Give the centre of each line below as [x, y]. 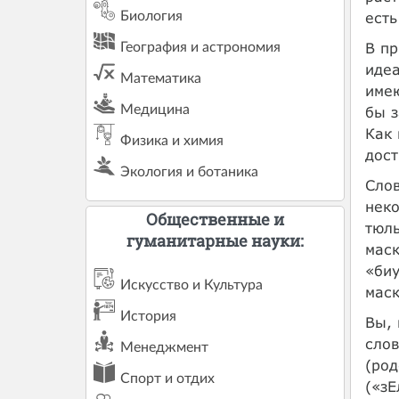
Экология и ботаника [190, 171]
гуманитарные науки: [216, 241]
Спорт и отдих [168, 379]
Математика [161, 78]
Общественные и [216, 220]
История [149, 317]
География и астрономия [201, 47]
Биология [152, 16]
